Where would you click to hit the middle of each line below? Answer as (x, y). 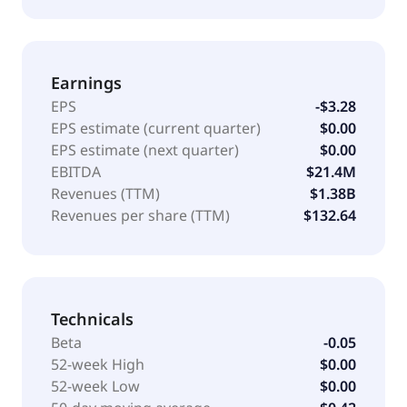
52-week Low (95, 386)
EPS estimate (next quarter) (145, 149)
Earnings (86, 82)
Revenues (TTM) (105, 193)
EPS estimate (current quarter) (156, 128)
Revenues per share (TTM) (140, 215)
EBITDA (76, 171)
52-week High (98, 364)
